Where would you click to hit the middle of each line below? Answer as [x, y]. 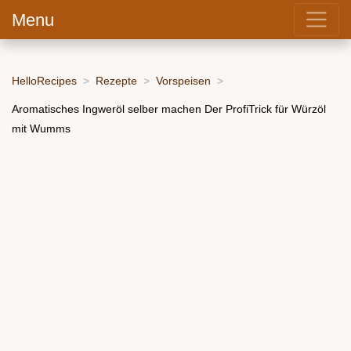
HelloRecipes [44, 80]
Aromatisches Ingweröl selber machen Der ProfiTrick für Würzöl [169, 109]
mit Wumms [41, 128]
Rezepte [116, 80]
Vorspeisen [183, 80]
